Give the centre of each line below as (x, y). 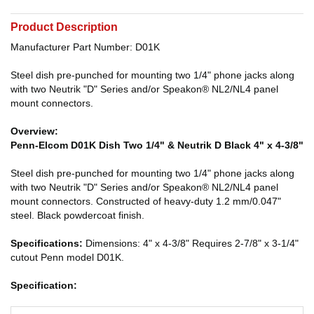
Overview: (34, 131)
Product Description (64, 27)
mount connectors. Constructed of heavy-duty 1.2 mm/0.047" (146, 201)
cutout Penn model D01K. (67, 257)
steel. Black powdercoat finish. (77, 215)
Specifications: (48, 243)
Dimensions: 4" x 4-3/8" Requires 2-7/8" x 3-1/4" (192, 243)
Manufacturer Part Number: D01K (85, 47)
